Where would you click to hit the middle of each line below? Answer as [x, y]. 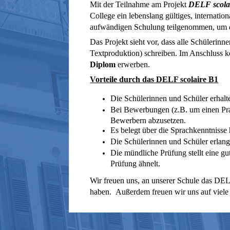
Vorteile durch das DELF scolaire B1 [154, 80]
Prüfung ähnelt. [136, 163]
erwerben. [134, 65]
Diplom [104, 65]
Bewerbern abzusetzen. [148, 120]
